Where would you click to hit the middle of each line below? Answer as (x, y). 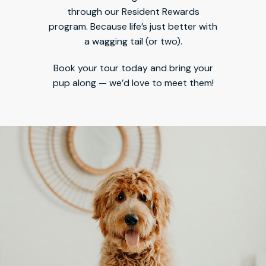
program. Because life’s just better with (133, 26)
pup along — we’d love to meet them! (133, 83)
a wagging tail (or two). (133, 41)
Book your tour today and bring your (133, 68)
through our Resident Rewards (133, 11)
